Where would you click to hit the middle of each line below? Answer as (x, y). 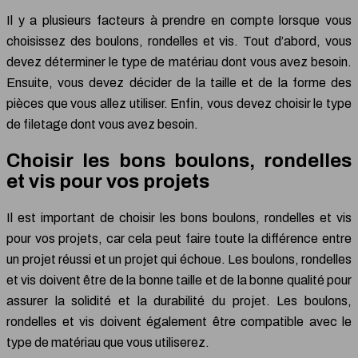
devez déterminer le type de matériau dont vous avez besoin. (179, 62)
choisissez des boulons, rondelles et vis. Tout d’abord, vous (179, 41)
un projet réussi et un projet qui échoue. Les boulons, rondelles (179, 260)
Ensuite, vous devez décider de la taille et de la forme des (179, 82)
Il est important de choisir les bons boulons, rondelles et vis (179, 218)
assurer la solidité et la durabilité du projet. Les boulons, (179, 301)
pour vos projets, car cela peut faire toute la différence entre (179, 239)
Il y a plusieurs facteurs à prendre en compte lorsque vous (179, 20)
